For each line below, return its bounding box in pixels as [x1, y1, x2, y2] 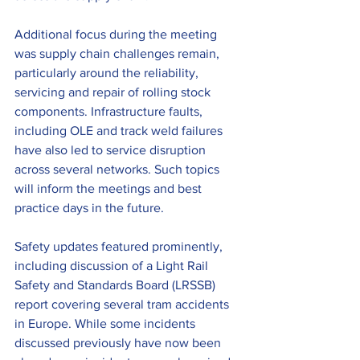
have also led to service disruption [14, 142, 209, 157]
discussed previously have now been [14, 335, 224, 350]
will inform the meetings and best [14, 181, 205, 195]
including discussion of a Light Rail [14, 258, 211, 272]
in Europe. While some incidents [14, 316, 198, 330]
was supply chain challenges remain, [14, 46, 223, 60]
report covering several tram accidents [14, 297, 232, 311]
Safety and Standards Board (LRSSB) [14, 277, 219, 292]
